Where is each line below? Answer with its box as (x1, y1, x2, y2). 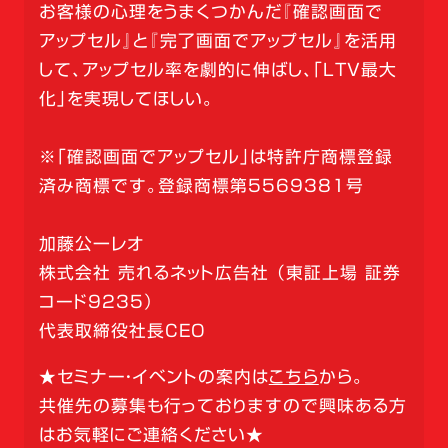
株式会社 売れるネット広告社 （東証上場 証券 (38, 264, 401, 282)
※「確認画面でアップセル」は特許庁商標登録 (38, 148, 393, 166)
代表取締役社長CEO (38, 322, 206, 340)
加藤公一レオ (38, 235, 144, 253)
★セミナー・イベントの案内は (38, 368, 269, 386)
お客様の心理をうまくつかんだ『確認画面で (38, 3, 383, 21)
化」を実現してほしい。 (38, 90, 214, 108)
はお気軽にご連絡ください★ (38, 426, 264, 444)
